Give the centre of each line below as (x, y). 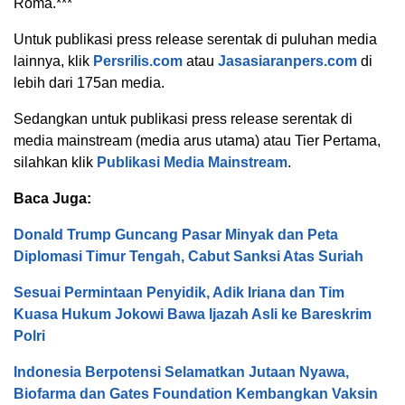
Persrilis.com (138, 61)
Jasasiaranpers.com (287, 61)
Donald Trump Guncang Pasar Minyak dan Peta (176, 235)
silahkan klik (55, 163)
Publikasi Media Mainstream (192, 163)
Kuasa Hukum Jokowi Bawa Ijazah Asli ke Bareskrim (193, 315)
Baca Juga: (52, 199)
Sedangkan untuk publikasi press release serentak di (183, 119)
